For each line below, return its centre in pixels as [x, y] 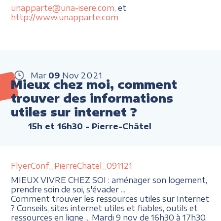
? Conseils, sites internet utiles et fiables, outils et [105, 208]
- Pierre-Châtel [117, 126]
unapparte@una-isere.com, [64, 7]
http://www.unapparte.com [65, 17]
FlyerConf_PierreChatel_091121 [72, 165]
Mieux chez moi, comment [94, 84]
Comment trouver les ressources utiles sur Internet [110, 198]
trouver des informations [92, 98]
